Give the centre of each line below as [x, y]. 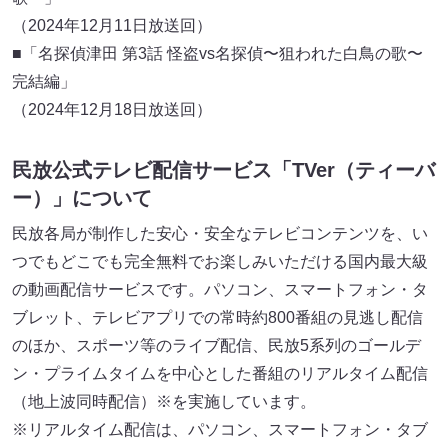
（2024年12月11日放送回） [112, 26]
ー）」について [82, 198]
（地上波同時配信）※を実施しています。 [164, 402]
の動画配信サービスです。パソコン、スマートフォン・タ [220, 290]
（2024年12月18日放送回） [112, 110]
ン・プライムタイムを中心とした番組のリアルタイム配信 [220, 374]
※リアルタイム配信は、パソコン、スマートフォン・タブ [220, 430]
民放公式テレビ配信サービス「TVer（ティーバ [223, 170]
